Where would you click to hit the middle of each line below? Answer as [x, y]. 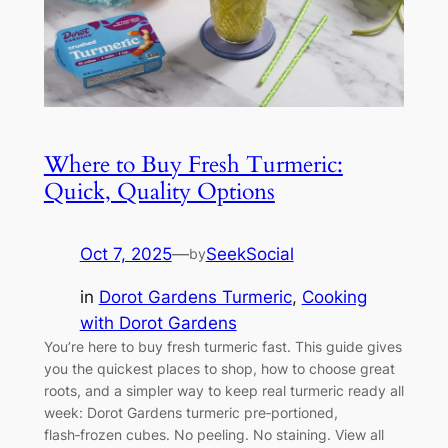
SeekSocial [249, 253]
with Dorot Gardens [158, 322]
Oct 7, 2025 [125, 253]
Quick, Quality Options [159, 191]
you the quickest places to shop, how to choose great [219, 368]
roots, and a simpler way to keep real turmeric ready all [223, 390]
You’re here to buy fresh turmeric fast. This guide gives [222, 346]
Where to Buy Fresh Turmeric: [193, 164]
